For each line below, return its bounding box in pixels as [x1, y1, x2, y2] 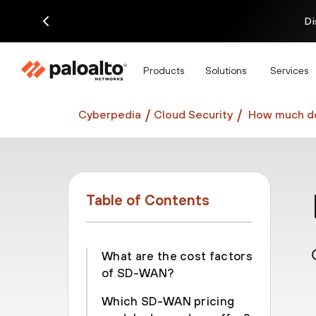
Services [270, 64, 308, 76]
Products [143, 64, 184, 76]
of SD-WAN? [102, 266, 174, 280]
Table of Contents [86, 192, 209, 208]
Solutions [205, 64, 246, 76]
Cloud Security [154, 107, 233, 121]
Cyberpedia [78, 107, 141, 121]
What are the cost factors [102, 249, 253, 263]
